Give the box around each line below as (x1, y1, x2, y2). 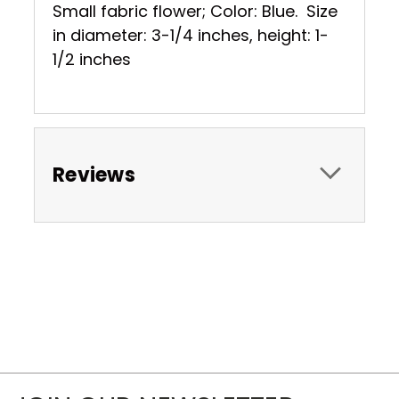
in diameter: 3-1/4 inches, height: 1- (53, 23, 329, 46)
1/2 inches (53, 47, 131, 70)
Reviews (53, 160, 135, 189)
